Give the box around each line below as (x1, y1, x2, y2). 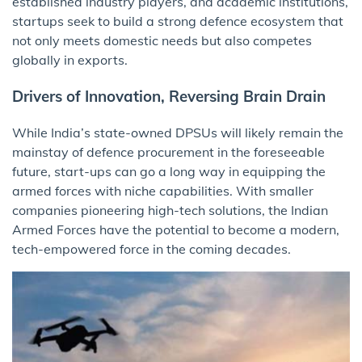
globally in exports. (12, 52, 128, 69)
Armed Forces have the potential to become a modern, (12, 221, 339, 238)
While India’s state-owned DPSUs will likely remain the (12, 124, 343, 141)
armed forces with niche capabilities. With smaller (12, 182, 314, 199)
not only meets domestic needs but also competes (12, 32, 312, 49)
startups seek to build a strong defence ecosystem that (12, 13, 343, 30)
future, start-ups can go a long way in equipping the (12, 162, 326, 179)
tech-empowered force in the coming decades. (12, 240, 291, 257)
